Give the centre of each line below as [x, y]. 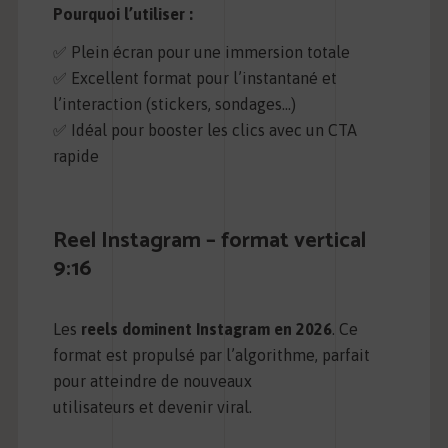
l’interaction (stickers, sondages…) [174, 104]
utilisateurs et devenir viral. [152, 407]
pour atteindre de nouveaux [152, 381]
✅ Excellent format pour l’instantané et [194, 78]
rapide [75, 156]
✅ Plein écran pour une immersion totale [201, 52]
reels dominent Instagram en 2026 [206, 329]
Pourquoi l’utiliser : [122, 14]
